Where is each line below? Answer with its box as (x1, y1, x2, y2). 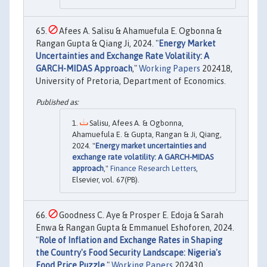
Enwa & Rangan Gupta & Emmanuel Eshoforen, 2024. (36, 222, 234, 232)
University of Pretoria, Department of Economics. (36, 76, 226, 86)
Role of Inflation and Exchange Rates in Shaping (39, 235, 222, 245)
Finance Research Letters (110, 163, 196, 173)
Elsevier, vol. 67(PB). (72, 175, 139, 184)
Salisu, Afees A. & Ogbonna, (88, 118, 184, 128)
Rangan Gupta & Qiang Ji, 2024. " (36, 38, 159, 48)
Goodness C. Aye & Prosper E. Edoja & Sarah (57, 210, 223, 220)
